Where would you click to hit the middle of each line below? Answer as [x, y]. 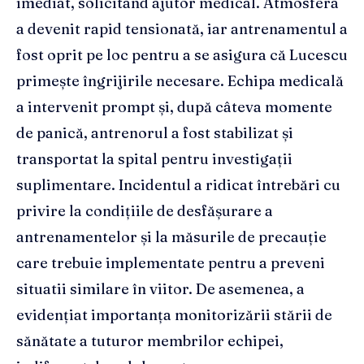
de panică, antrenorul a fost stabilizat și [155, 133]
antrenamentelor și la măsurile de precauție [171, 237]
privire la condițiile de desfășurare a [145, 211]
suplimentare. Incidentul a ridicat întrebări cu [178, 185]
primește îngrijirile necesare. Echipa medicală [180, 81]
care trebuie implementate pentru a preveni [171, 263]
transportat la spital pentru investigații [154, 159]
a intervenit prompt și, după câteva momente [174, 107]
